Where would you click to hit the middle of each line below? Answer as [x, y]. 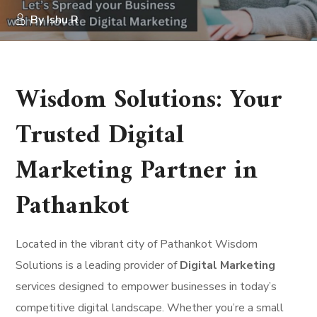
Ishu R [63, 20]
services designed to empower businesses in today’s [146, 287]
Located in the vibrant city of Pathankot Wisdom [137, 244]
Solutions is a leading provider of [97, 265]
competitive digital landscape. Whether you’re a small [150, 308]
